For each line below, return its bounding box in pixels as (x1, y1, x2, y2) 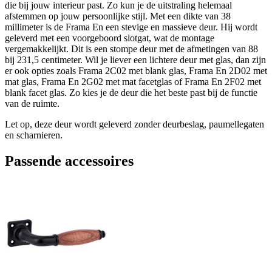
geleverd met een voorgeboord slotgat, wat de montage (5, 32, 214, 43)
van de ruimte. (5, 98, 59, 109)
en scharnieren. (5, 129, 63, 140)
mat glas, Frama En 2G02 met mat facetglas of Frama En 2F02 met (5, 76, 261, 87)
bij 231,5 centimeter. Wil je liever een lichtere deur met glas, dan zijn (5, 54, 266, 65)
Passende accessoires (5, 152, 134, 169)
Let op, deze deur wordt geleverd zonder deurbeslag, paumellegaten (5, 118, 264, 129)
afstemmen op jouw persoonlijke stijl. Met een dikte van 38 (5, 10, 231, 21)
